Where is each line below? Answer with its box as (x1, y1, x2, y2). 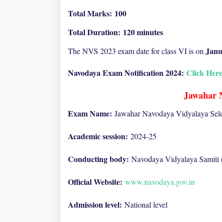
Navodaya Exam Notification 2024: (68, 67, 186, 78)
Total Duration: (68, 26, 123, 38)
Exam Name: (68, 108, 114, 119)
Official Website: (68, 176, 125, 187)
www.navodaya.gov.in (125, 176, 195, 187)
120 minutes (123, 26, 163, 38)
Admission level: (68, 199, 124, 210)
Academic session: (68, 130, 130, 142)
